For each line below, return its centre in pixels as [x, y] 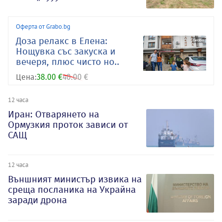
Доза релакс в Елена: [62, 41]
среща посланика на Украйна [72, 190]
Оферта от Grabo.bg [43, 26]
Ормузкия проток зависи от [68, 124]
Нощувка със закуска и [66, 51]
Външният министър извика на [75, 179]
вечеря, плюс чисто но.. [68, 61]
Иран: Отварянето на [54, 114]
